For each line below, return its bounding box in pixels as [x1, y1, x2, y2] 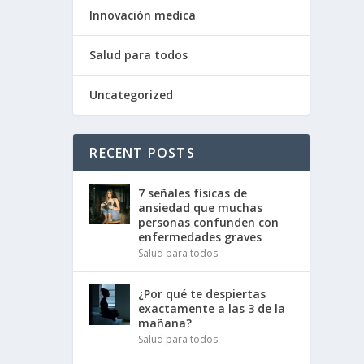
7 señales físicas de [138, 184, 248, 201]
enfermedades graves [138, 228, 262, 245]
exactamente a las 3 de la [138, 300, 286, 316]
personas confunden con [138, 214, 279, 230]
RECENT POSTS [89, 143, 195, 162]
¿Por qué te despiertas [138, 285, 266, 301]
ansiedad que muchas [138, 199, 263, 215]
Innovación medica [89, 6, 197, 23]
